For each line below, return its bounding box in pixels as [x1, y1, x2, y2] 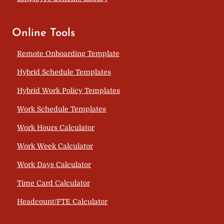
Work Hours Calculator [17, 123, 94, 131]
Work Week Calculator [17, 141, 93, 150]
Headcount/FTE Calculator [17, 197, 107, 205]
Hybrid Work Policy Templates [17, 86, 120, 94]
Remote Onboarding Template [17, 49, 119, 57]
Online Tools [12, 27, 75, 39]
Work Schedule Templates [17, 104, 106, 113]
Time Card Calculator [17, 178, 90, 187]
